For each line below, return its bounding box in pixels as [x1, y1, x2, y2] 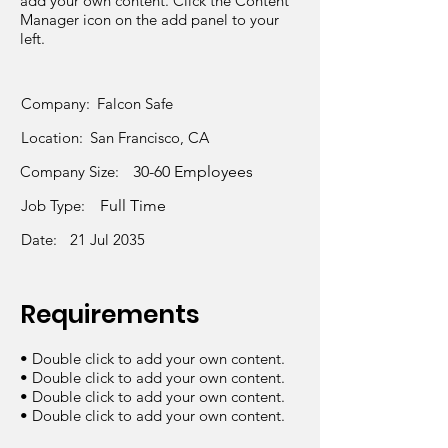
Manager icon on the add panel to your [20, 9, 279, 29]
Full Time [100, 195, 166, 215]
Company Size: [20, 161, 119, 181]
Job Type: [21, 195, 85, 215]
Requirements [20, 296, 200, 332]
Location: [21, 127, 87, 147]
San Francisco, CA [90, 127, 209, 147]
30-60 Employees [133, 161, 253, 181]
